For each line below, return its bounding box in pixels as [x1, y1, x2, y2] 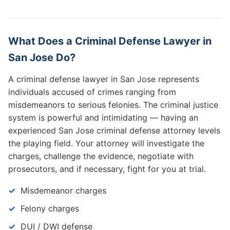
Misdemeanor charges [21, 185, 106, 196]
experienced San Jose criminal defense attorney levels [8, 125, 220, 136]
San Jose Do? [8, 51, 75, 64]
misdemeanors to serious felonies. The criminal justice [8, 100, 218, 110]
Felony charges [21, 203, 79, 214]
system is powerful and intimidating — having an [8, 112, 198, 123]
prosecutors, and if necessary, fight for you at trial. [8, 164, 206, 174]
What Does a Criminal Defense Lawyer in [8, 35, 212, 47]
